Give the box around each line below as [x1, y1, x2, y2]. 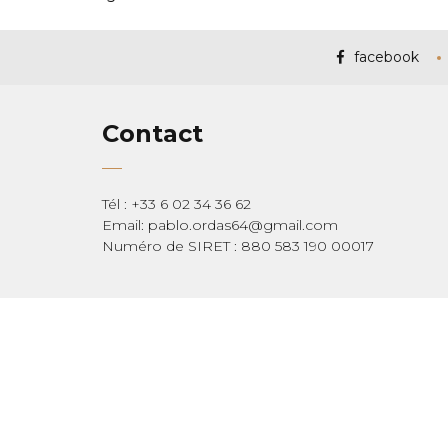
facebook [353, 48, 419, 66]
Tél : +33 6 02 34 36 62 [102, 195, 251, 213]
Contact [102, 119, 203, 148]
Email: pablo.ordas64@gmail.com [102, 216, 338, 234]
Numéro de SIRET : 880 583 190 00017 [102, 237, 374, 255]
